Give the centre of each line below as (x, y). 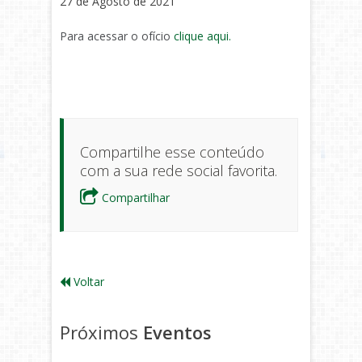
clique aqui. (202, 36)
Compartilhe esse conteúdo (172, 152)
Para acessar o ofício (117, 36)
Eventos (177, 332)
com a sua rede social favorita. (179, 170)
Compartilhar (134, 198)
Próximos (101, 332)
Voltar (87, 282)
